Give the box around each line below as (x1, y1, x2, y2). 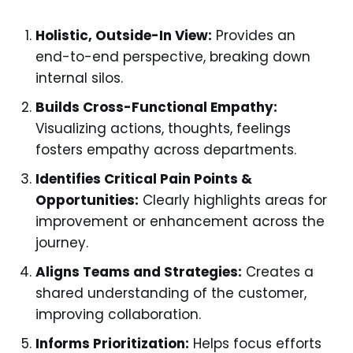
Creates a (242, 262, 314, 281)
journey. (35, 233, 88, 252)
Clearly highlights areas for (139, 191, 327, 210)
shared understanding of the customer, (35, 284, 307, 303)
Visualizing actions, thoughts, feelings (35, 119, 291, 138)
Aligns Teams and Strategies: (35, 262, 242, 281)
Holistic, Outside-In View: (35, 26, 212, 45)
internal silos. (35, 69, 123, 87)
